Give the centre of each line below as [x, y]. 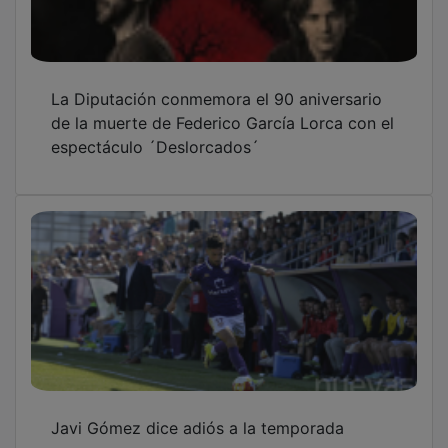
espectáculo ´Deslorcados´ [155, 132]
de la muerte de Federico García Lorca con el [222, 108]
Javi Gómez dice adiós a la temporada [197, 413]
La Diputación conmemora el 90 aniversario [216, 84]
